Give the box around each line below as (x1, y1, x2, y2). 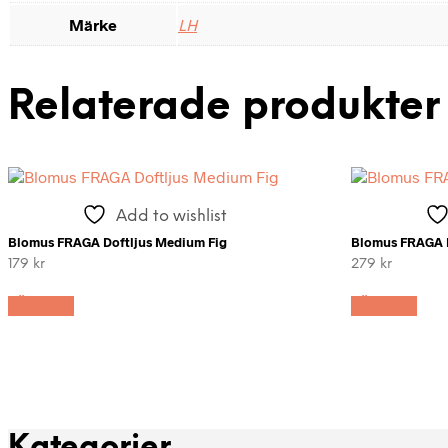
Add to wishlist (115, 208, 227, 226)
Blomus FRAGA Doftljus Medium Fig (8, 233, 227, 250)
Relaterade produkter (8, 86, 440, 130)
